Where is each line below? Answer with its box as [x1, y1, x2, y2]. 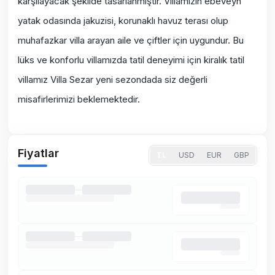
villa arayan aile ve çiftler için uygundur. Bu [67, 34, 244, 46]
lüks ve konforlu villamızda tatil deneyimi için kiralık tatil [18, 54, 244, 66]
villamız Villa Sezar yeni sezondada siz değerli [18, 74, 207, 85]
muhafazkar [18, 34, 67, 46]
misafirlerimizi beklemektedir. [18, 93, 140, 105]
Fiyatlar [18, 147, 59, 160]
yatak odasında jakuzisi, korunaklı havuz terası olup [18, 15, 228, 26]
